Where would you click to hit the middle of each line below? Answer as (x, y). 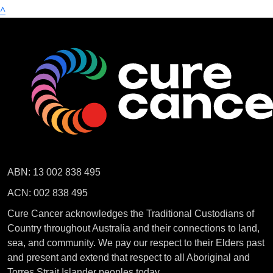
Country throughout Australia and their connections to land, (133, 229)
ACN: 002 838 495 (48, 193)
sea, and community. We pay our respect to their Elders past (136, 243)
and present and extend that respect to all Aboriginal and (129, 258)
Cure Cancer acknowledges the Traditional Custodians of (131, 214)
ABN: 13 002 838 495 (54, 172)
